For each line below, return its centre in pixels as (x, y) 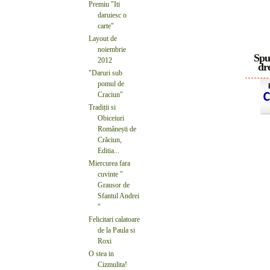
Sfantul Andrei (118, 196)
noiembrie (112, 49)
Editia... (108, 150)
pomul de (111, 83)
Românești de (117, 129)
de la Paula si (116, 230)
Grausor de (114, 185)
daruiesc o (112, 15)
